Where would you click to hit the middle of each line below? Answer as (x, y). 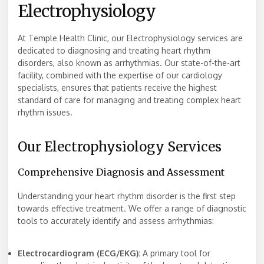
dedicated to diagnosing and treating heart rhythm (114, 51)
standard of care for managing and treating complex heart (129, 100)
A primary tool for (175, 253)
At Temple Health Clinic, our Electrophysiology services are (130, 38)
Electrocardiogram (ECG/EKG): (79, 253)
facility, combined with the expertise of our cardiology (120, 75)
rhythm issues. (45, 113)
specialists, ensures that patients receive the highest (117, 88)
